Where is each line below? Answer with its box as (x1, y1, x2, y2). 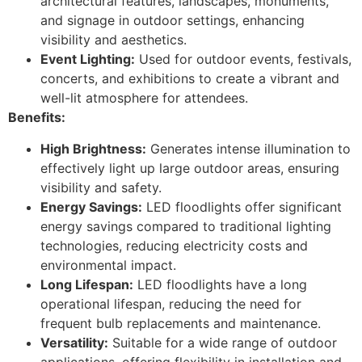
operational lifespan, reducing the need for (40, 295, 301, 312)
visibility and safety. (40, 179, 162, 196)
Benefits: (8, 109, 65, 126)
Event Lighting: (40, 51, 135, 68)
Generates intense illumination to (146, 140, 351, 157)
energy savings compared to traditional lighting (40, 217, 331, 234)
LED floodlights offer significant (142, 198, 342, 215)
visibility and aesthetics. (40, 32, 187, 48)
